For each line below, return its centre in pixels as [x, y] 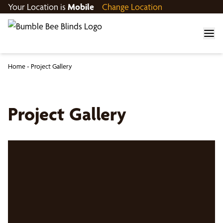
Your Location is [38, 7]
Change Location [132, 7]
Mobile [81, 7]
